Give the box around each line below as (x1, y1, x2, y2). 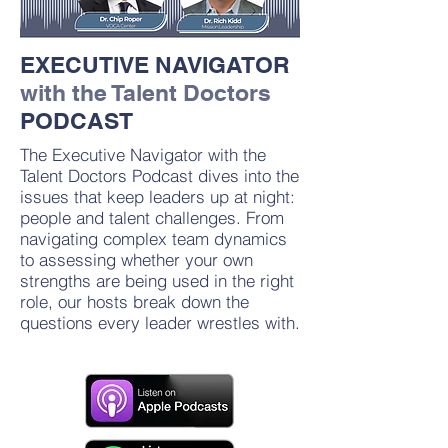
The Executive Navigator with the (20, 144, 266, 165)
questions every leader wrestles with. (20, 312, 300, 333)
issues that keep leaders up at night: (20, 186, 295, 207)
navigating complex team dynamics (20, 228, 287, 249)
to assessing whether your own (20, 249, 253, 270)
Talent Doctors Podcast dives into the (20, 165, 299, 186)
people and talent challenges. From (20, 207, 284, 228)
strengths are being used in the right (20, 270, 294, 291)
